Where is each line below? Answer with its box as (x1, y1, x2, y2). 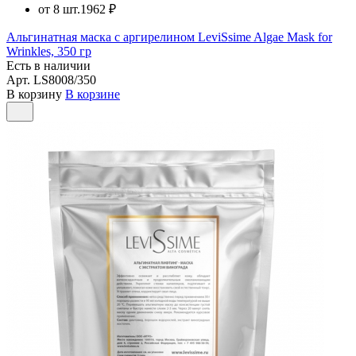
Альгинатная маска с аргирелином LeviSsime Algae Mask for (6, 29, 332, 44)
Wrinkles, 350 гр (6, 44, 91, 58)
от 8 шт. (38, 2, 80, 16)
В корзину (6, 87, 62, 101)
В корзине (65, 87, 120, 101)
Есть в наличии (6, 58, 91, 72)
